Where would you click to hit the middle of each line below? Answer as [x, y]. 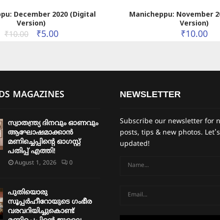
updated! [135, 144]
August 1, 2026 [35, 163]
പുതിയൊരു [27, 192]
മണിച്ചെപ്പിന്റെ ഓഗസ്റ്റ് [44, 142]
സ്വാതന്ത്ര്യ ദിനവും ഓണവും [53, 123]
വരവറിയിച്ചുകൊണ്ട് [41, 211]
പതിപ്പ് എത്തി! [31, 151]
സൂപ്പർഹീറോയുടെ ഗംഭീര [50, 202]
